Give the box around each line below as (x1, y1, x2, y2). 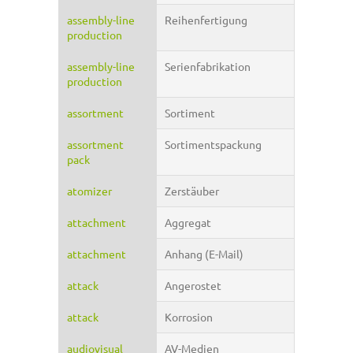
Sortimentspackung (165, 137, 262, 152)
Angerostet (165, 278, 221, 293)
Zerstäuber (165, 184, 219, 199)
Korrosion (165, 310, 213, 325)
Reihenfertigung (165, 13, 247, 28)
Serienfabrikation (165, 59, 251, 74)
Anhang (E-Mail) (165, 247, 243, 262)
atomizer (67, 184, 112, 199)
